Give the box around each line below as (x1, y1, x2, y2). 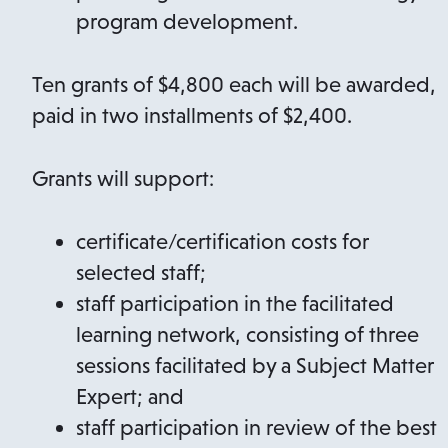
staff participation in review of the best (76, 415, 437, 441)
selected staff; (76, 260, 206, 286)
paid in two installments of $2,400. (32, 103, 357, 129)
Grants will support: (32, 166, 214, 192)
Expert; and (76, 384, 184, 410)
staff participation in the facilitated (76, 291, 394, 317)
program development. (76, 9, 298, 35)
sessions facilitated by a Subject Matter (76, 353, 434, 379)
